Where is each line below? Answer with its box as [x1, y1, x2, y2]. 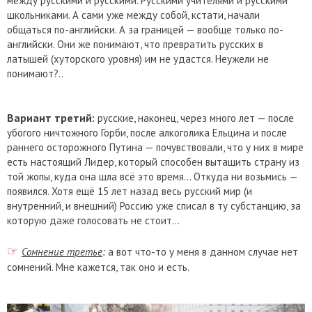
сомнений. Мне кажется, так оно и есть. [7, 260, 189, 274]
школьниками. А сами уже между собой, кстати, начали [7, 8, 260, 22]
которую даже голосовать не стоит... [7, 214, 180, 228]
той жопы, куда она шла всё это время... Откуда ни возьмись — [7, 170, 297, 184]
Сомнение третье [22, 245, 102, 259]
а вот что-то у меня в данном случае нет [105, 245, 298, 259]
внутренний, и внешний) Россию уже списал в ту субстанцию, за [7, 199, 301, 213]
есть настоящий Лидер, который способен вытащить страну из [7, 155, 299, 169]
